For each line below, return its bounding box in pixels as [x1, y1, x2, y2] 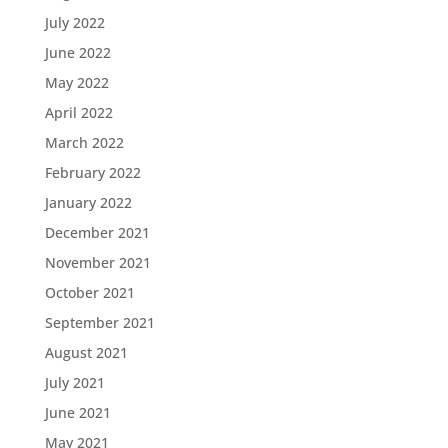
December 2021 [44, 223, 150, 242]
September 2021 [44, 313, 155, 332]
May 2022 [44, 73, 109, 92]
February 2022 [44, 163, 141, 182]
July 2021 [44, 373, 105, 392]
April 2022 [44, 103, 113, 122]
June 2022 [44, 43, 111, 62]
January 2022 [44, 193, 132, 212]
